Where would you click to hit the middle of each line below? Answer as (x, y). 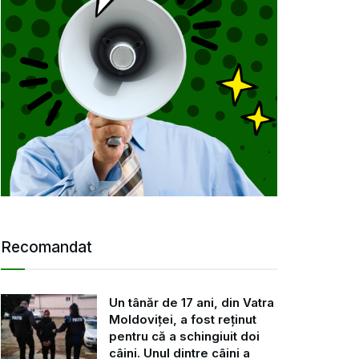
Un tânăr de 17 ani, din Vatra (192, 302)
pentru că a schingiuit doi (184, 336)
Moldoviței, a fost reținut (183, 319)
